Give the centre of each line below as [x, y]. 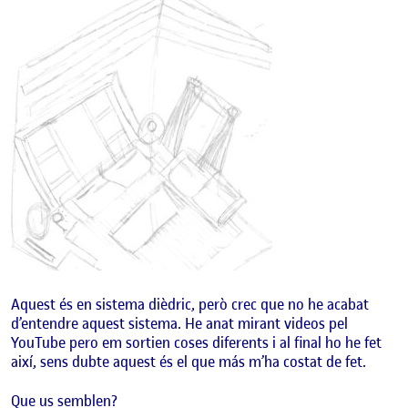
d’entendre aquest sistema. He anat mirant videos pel [179, 323]
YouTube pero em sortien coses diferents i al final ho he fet [196, 342]
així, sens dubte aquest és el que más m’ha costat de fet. [189, 361]
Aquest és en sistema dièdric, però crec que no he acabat [190, 304]
